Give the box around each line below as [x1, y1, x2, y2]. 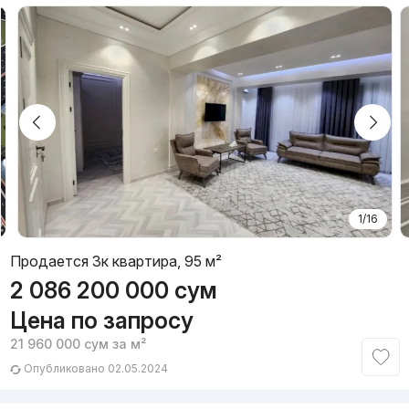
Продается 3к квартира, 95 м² [9, 252, 222, 271]
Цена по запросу [9, 307, 194, 335]
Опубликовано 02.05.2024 [20, 362, 168, 376]
